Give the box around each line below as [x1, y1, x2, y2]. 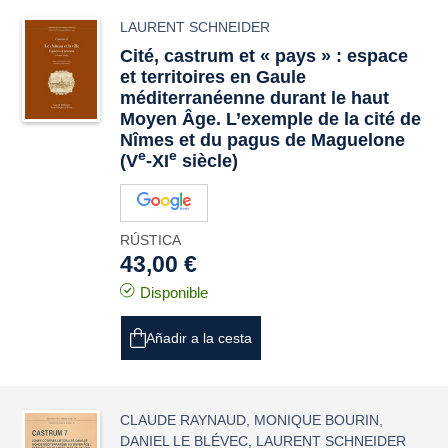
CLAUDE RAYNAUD [120, 412, 247, 428]
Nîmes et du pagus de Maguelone [120, 130, 406, 150]
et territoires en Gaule [120, 67, 307, 87]
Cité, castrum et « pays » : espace [120, 46, 409, 66]
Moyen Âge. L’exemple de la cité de [120, 109, 422, 129]
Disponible [140, 284, 209, 301]
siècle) [177, 151, 239, 171]
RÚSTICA [120, 232, 182, 248]
